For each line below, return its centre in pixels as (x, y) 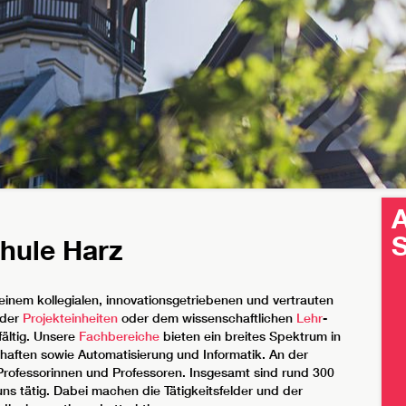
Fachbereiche (119, 337)
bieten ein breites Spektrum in (250, 337)
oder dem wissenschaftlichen (207, 319)
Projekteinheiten (70, 319)
